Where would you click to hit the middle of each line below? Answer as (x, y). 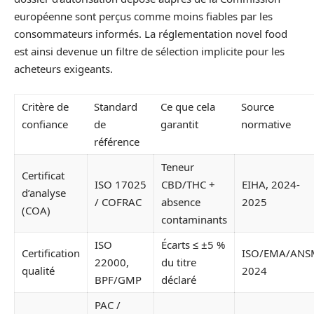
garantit (179, 124)
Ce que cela (188, 106)
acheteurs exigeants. (63, 69)
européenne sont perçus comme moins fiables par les (143, 16)
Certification (51, 253)
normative (266, 124)
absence (181, 202)
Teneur (178, 166)
